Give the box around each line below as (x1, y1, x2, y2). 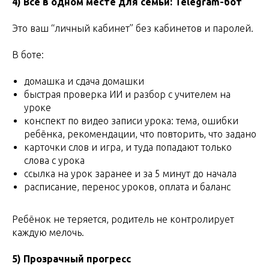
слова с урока (24, 154, 85, 166)
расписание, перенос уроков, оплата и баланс (24, 181, 231, 192)
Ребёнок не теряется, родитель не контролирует (12, 213, 234, 225)
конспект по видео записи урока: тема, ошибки (24, 115, 238, 126)
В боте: (12, 49, 44, 60)
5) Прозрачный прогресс (12, 253, 131, 264)
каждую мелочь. (12, 226, 84, 238)
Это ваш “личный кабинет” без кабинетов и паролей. (12, 22, 253, 34)
